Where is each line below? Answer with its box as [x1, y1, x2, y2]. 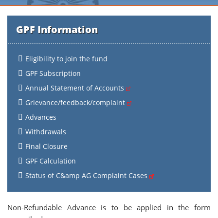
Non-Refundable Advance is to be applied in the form [7, 202, 211, 212]
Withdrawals [25, 127, 66, 136]
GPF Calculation [25, 156, 76, 165]
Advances [25, 112, 56, 122]
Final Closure [25, 142, 68, 151]
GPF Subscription [25, 69, 81, 78]
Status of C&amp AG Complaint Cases [25, 171, 149, 180]
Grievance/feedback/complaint [25, 98, 127, 107]
